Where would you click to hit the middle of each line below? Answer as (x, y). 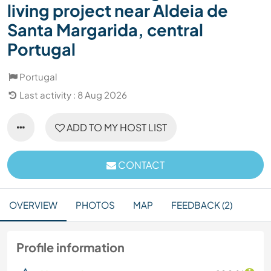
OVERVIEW (33, 205)
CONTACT (140, 165)
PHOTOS (95, 205)
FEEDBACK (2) (202, 205)
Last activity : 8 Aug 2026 (73, 95)
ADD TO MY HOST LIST (116, 128)
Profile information (70, 247)
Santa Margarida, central (105, 30)
